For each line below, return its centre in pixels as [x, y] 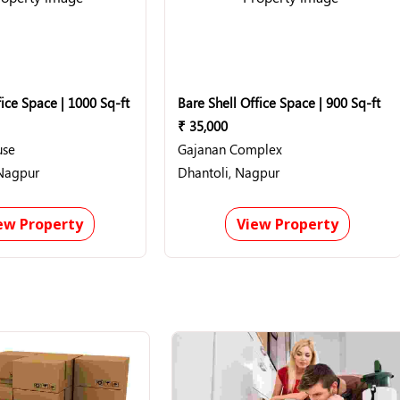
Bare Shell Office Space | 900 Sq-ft [279, 103]
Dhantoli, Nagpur [229, 172]
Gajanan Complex [230, 149]
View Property [287, 224]
